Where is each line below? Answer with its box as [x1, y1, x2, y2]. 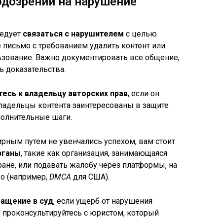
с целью [124, 29, 157, 38]
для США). [71, 172, 110, 182]
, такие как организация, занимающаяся [21, 148, 167, 158]
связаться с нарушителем [23, 29, 124, 38]
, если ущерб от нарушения [53, 196, 152, 206]
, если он [128, 89, 159, 98]
